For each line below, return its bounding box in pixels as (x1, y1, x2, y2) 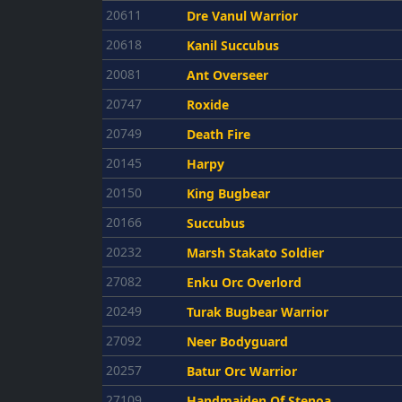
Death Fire (187, 126, 250, 143)
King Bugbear (187, 185, 270, 202)
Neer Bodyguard (187, 333, 288, 350)
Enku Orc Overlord (187, 274, 301, 291)
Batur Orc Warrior (187, 363, 297, 380)
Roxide (187, 96, 229, 113)
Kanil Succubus (187, 37, 279, 54)
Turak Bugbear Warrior (187, 303, 328, 320)
